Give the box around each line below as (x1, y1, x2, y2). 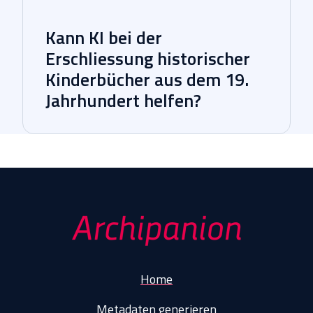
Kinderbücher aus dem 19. (45, 66, 249, 94)
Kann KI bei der (45, 24, 162, 52)
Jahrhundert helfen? (45, 87, 201, 115)
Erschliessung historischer (45, 45, 250, 73)
